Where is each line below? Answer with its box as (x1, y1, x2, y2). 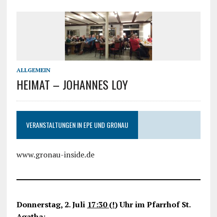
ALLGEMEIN (16, 66, 50, 74)
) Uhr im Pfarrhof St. (114, 199, 190, 210)
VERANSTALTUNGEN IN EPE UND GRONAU (26, 120, 128, 130)
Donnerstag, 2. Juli (16, 199, 87, 210)
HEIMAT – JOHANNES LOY (16, 76, 128, 93)
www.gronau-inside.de (16, 149, 94, 160)
